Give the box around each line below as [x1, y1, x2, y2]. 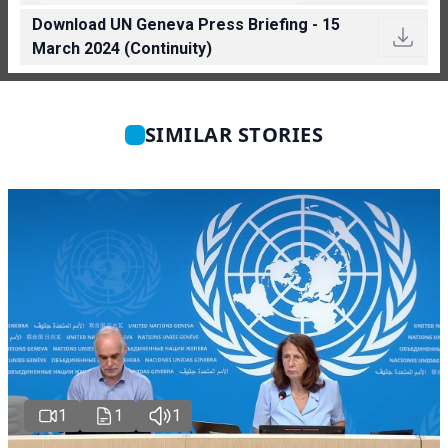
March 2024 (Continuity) [32, 38, 212, 58]
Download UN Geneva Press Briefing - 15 [32, 14, 340, 34]
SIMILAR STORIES [144, 120, 324, 148]
